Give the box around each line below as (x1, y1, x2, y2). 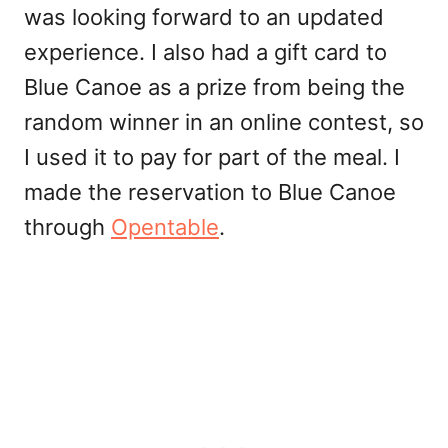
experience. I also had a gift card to (24, 39, 387, 66)
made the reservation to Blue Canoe (24, 179, 396, 206)
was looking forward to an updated (24, 4, 384, 31)
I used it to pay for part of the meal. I (24, 144, 400, 171)
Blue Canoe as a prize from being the (24, 74, 405, 101)
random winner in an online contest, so (24, 109, 424, 136)
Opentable (111, 214, 219, 241)
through (24, 214, 111, 241)
